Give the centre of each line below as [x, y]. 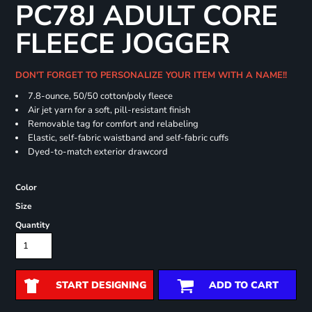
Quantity [32, 225]
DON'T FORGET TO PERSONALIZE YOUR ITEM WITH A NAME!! [154, 76]
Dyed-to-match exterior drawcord [97, 152]
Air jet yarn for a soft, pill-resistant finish [109, 110]
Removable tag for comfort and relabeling [113, 124]
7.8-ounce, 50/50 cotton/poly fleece [100, 96]
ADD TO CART [243, 286]
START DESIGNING [101, 286]
